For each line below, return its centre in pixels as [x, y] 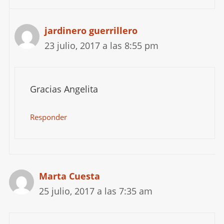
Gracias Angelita [64, 89]
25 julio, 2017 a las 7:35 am [95, 191]
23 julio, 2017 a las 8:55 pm [101, 45]
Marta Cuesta [69, 176]
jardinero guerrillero [91, 30]
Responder [48, 117]
